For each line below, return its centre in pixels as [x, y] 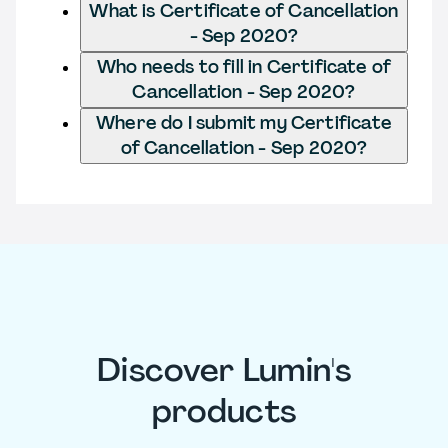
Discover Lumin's [224, 370]
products [224, 411]
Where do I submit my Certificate [244, 122]
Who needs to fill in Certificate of [244, 66]
